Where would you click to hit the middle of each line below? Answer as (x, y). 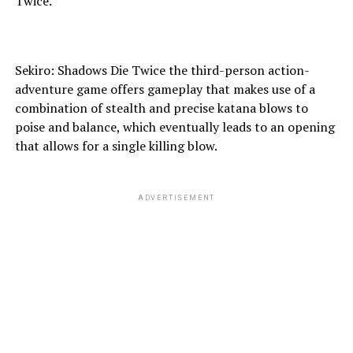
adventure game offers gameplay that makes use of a (165, 89)
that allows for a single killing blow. (116, 146)
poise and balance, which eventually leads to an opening (175, 127)
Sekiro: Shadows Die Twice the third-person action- (162, 70)
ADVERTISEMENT (176, 198)
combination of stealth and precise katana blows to (161, 108)
